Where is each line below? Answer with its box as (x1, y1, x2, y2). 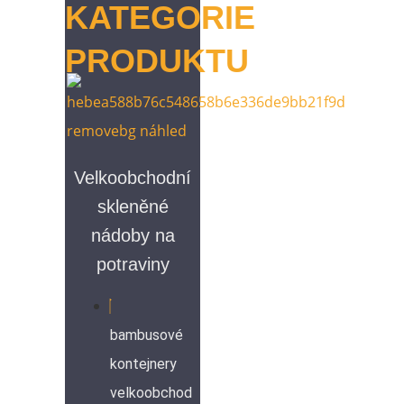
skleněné (96, 196, 169, 216)
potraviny (96, 253, 170, 274)
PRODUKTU (65, 41, 249, 79)
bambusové (110, 326, 183, 344)
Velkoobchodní (74, 167, 191, 188)
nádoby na (90, 225, 175, 245)
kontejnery (110, 354, 177, 372)
